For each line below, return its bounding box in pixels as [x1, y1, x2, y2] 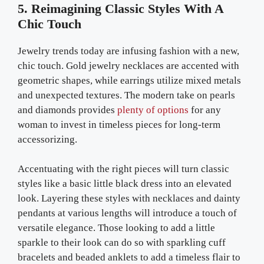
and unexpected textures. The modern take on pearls [18, 89, 235, 101]
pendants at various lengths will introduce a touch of [18, 207, 237, 219]
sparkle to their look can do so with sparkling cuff [18, 237, 226, 248]
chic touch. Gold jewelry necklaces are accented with [18, 60, 239, 71]
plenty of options [117, 104, 191, 115]
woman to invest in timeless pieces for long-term [18, 118, 220, 130]
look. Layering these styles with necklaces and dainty [18, 193, 240, 204]
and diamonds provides [18, 104, 117, 115]
